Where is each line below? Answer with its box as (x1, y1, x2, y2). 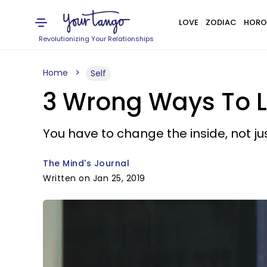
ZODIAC (205, 17, 237, 28)
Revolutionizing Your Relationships (39, 34, 154, 44)
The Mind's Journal (43, 157, 129, 169)
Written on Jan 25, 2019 (43, 172, 145, 184)
